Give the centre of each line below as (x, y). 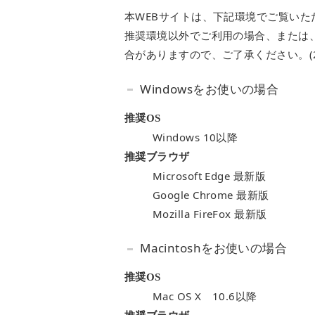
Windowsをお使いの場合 (210, 89)
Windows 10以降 (195, 137)
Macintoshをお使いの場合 (214, 248)
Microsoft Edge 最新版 (210, 175)
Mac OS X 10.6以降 (205, 296)
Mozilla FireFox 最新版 (210, 213)
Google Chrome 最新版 (211, 194)
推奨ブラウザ (157, 156)
